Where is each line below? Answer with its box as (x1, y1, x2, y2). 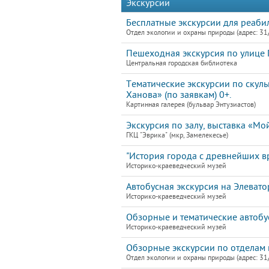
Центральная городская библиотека (126, 59, 237, 67)
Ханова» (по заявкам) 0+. (126, 89, 231, 100)
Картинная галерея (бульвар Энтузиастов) (126, 101, 256, 109)
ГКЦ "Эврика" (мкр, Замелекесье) (126, 131, 228, 139)
